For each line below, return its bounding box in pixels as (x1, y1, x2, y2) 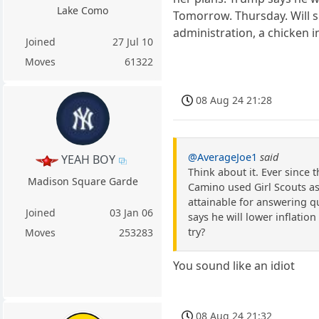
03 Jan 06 (110, 205, 154, 219)
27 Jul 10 (113, 35, 154, 49)
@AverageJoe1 (188, 150, 258, 164)
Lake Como (57, 4, 109, 18)
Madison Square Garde (27, 174, 138, 188)
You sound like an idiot (173, 257, 296, 273)
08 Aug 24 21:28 (196, 93, 273, 107)
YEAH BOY (61, 152, 115, 168)
